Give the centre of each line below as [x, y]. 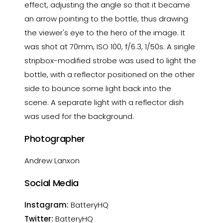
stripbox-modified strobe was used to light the [111, 60]
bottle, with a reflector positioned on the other [110, 74]
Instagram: [47, 205]
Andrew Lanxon [52, 161]
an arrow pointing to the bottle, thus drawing [107, 19]
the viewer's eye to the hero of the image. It [105, 33]
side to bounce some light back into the [98, 88]
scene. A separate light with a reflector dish [104, 102]
